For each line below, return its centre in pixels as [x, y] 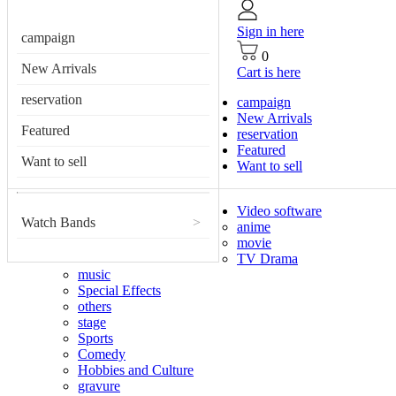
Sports [95, 338]
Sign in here [270, 31]
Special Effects [119, 290]
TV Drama [267, 259]
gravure [99, 386]
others [95, 306]
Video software [279, 211]
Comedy [102, 354]
